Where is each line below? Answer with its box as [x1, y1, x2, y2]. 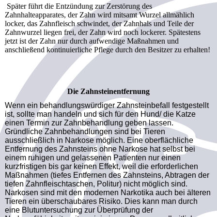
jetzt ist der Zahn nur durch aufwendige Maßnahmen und [5, 37, 179, 46]
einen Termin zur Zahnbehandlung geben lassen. [5, 119, 173, 127]
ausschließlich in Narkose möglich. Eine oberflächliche [5, 136, 193, 145]
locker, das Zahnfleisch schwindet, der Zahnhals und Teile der [5, 19, 194, 28]
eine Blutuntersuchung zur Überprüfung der [5, 206, 153, 215]
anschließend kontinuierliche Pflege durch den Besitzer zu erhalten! [5, 46, 210, 54]
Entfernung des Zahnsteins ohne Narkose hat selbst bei [5, 145, 195, 154]
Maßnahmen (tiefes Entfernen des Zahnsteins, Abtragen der [5, 171, 209, 180]
